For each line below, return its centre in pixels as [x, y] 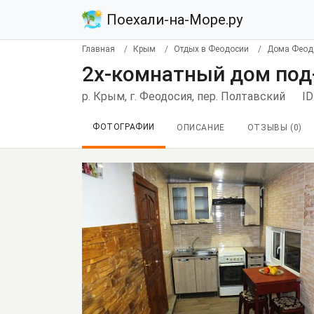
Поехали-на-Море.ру [173, 20]
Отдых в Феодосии [211, 49]
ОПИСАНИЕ [201, 128]
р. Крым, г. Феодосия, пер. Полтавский [184, 96]
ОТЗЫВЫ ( [270, 128]
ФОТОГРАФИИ [124, 127]
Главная [98, 49]
